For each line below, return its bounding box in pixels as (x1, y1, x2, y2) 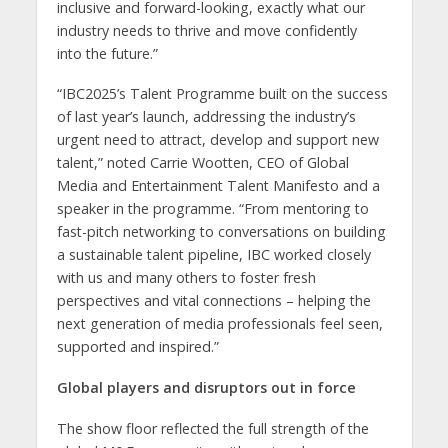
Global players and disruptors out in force (56, 378, 356, 398)
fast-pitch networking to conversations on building (56, 222, 386, 242)
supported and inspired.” (56, 337, 219, 357)
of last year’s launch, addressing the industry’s (56, 107, 356, 127)
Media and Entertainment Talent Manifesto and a (56, 176, 380, 196)
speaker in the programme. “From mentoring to (56, 199, 369, 219)
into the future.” (56, 43, 158, 63)
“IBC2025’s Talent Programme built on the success (56, 84, 388, 104)
